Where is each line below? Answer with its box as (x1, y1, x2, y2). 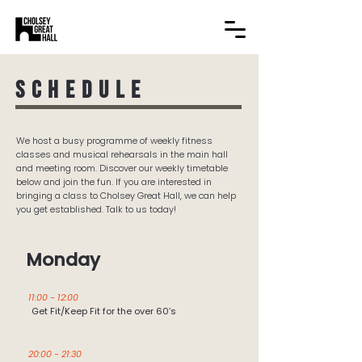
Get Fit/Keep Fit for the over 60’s (32, 305, 176, 318)
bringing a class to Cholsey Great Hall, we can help (16, 189, 236, 202)
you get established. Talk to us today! (16, 203, 176, 216)
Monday (26, 247, 105, 272)
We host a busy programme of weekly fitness (16, 134, 213, 147)
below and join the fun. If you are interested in (16, 175, 212, 188)
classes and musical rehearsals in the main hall (16, 148, 228, 161)
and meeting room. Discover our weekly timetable (16, 162, 228, 175)
